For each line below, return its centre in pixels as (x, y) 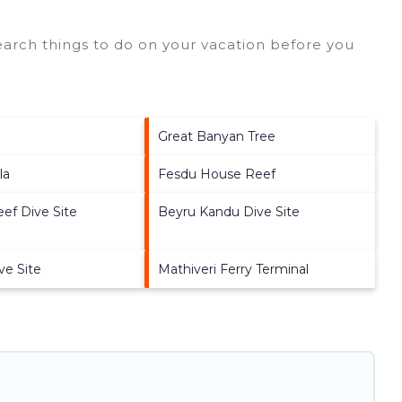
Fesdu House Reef (217, 174)
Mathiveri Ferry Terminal (234, 269)
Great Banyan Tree (217, 136)
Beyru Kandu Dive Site (229, 211)
